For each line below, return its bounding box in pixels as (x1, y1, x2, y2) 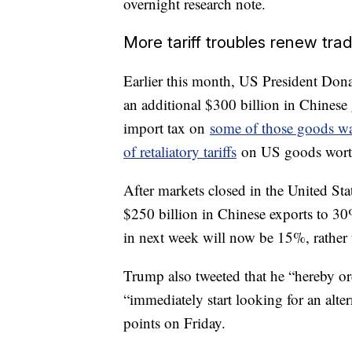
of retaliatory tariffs (123, 141, 236, 161)
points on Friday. (123, 312, 225, 332)
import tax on (123, 117, 210, 137)
